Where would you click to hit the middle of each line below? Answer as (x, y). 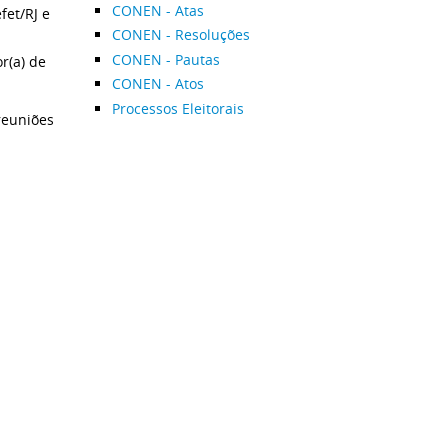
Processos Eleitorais (177, 108)
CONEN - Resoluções (180, 34)
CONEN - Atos (157, 83)
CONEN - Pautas (165, 59)
